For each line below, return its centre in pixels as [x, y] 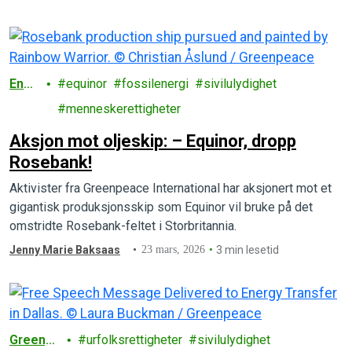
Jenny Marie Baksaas [65, 250]
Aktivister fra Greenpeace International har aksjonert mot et [170, 188]
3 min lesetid [248, 250]
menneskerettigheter [124, 109]
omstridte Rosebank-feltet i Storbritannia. [123, 226]
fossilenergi [156, 84]
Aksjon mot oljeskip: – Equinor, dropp [153, 141]
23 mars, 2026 [174, 249]
